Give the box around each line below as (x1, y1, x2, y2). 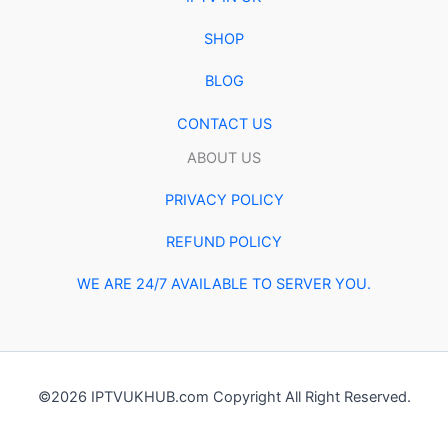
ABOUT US (187, 148, 261, 167)
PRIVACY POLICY (164, 190, 284, 209)
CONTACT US (176, 114, 272, 133)
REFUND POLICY (166, 232, 282, 251)
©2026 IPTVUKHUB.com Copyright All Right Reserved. (37, 388, 411, 407)
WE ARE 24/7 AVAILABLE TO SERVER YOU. (77, 275, 371, 294)
